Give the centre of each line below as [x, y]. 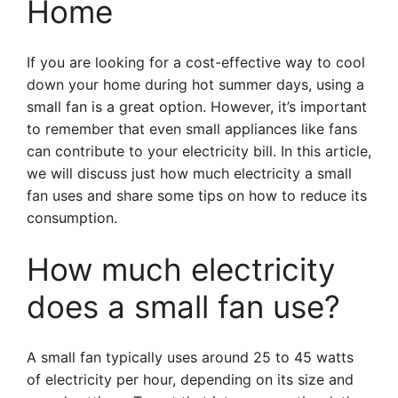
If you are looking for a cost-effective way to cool [196, 62]
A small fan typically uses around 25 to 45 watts [190, 357]
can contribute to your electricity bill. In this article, [199, 151]
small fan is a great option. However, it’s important [197, 107]
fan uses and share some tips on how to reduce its [197, 195]
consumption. [72, 218]
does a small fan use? [183, 306]
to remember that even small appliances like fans [192, 129]
